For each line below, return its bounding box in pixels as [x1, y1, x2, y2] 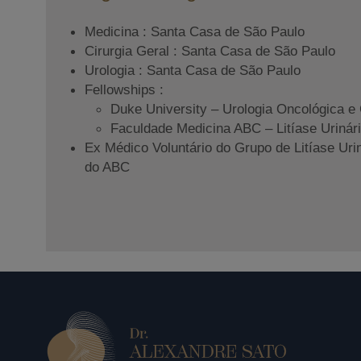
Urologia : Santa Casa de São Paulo [85, 62, 301, 79]
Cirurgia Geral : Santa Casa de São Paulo [85, 43, 335, 60]
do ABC [85, 159, 130, 176]
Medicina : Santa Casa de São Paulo [85, 23, 305, 40]
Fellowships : [85, 81, 164, 98]
